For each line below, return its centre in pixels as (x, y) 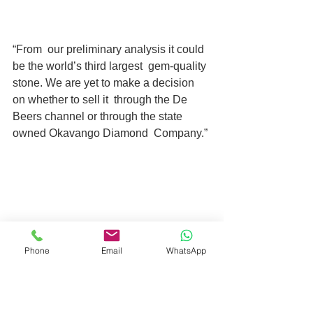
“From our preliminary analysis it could (110, 49)
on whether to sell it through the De (101, 99)
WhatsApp (186, 250)
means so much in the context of (93, 298)
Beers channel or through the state (99, 116)
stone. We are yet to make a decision (105, 82)
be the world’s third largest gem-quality (111, 66)
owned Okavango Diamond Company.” (110, 133)
